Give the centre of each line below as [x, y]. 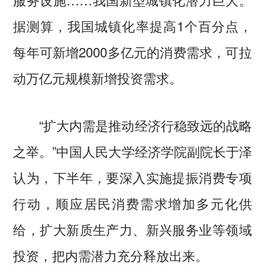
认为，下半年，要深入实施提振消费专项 [132, 177]
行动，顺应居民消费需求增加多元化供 [132, 203]
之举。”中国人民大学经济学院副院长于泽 [132, 151]
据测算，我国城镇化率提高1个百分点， [132, 26]
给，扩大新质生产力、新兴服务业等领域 [132, 229]
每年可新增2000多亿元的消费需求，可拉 [132, 52]
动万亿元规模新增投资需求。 [98, 78]
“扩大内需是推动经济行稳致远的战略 [132, 125]
